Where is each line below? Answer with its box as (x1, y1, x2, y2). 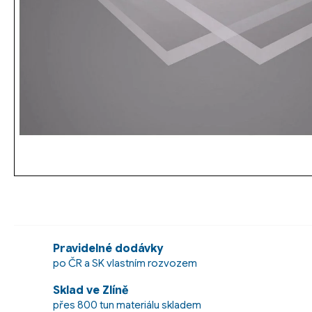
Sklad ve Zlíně (53, 283, 128, 298)
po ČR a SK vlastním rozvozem (53, 256, 197, 270)
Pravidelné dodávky (53, 241, 163, 256)
